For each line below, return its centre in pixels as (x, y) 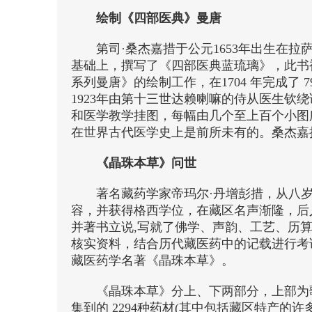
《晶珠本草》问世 (146, 163)
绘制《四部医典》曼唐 (159, 18)
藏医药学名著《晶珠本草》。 (153, 260)
